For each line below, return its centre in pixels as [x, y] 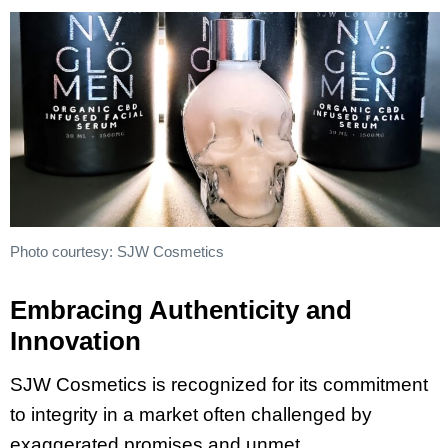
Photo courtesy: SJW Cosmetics [117, 251]
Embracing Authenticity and [181, 310]
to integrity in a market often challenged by [191, 415]
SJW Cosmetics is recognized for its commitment [219, 385]
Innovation [75, 341]
